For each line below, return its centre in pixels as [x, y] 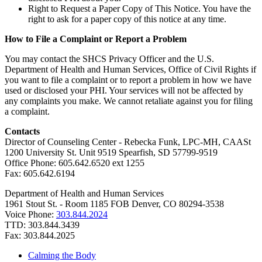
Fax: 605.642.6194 [40, 174]
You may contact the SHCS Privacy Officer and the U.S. [109, 59]
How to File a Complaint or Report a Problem [96, 39]
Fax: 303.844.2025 [40, 236]
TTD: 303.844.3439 [42, 225]
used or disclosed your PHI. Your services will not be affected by [124, 91]
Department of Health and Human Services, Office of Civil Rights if [130, 70]
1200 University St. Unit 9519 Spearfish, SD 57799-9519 [111, 153]
